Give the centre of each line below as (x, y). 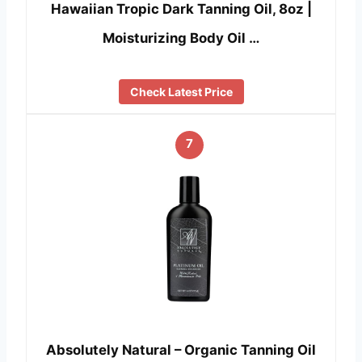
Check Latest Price (181, 92)
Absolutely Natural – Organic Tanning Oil (181, 349)
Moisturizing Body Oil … (181, 38)
